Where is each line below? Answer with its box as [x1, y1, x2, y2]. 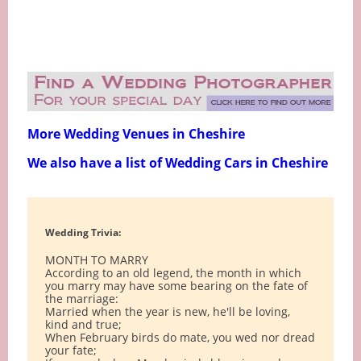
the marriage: [44, 291, 118, 307]
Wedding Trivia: [44, 226, 121, 240]
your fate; [44, 342, 97, 359]
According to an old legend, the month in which [44, 265, 301, 281]
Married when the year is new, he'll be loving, [44, 304, 290, 320]
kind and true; [44, 317, 122, 333]
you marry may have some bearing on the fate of [44, 278, 308, 294]
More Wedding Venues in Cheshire [27, 124, 245, 143]
